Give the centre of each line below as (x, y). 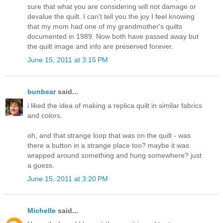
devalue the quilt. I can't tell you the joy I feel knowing (111, 16)
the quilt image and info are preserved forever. (100, 46)
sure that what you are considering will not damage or (112, 6)
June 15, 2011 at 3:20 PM (68, 178)
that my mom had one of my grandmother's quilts (105, 26)
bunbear (42, 92)
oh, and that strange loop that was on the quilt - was (109, 135)
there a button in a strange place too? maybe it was (108, 145)
